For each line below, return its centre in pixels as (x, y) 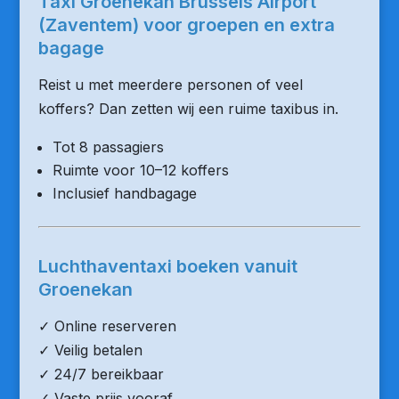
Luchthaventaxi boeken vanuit (167, 266)
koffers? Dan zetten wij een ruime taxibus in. (188, 109)
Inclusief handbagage (124, 193)
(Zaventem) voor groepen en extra (186, 25)
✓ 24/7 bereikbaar (101, 374)
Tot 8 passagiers (108, 147)
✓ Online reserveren (107, 326)
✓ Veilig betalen (90, 350)
